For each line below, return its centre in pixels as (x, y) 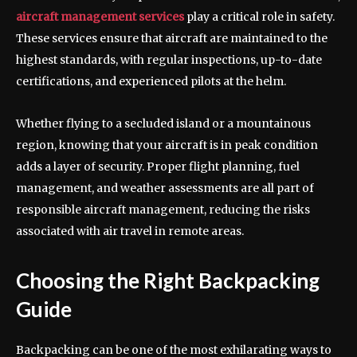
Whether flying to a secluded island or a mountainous (163, 124)
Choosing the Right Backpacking (168, 280)
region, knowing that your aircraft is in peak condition (167, 145)
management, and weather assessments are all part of (165, 188)
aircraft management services (100, 17)
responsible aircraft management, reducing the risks (163, 210)
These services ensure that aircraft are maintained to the (172, 38)
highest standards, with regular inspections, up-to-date (169, 60)
